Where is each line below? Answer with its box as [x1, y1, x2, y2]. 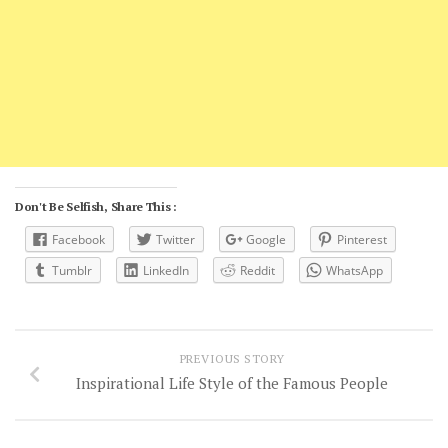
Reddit [240, 262, 275, 279]
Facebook [52, 231, 105, 248]
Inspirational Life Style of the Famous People [76, 372, 388, 393]
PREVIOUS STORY [179, 350, 285, 366]
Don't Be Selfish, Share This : [15, 199, 177, 214]
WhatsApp [326, 262, 383, 279]
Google [246, 231, 286, 248]
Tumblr [52, 262, 92, 279]
